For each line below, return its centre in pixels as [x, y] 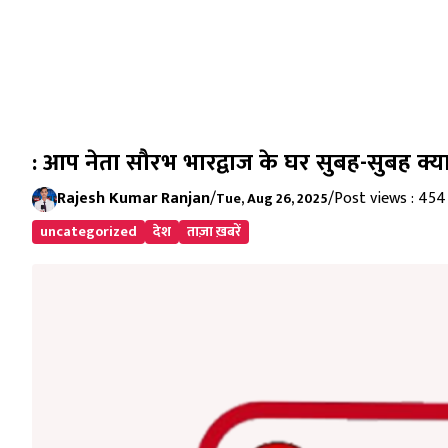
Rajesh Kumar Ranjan [133, 198]
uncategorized [88, 231]
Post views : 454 [390, 198]
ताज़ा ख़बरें [214, 231]
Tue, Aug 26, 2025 [272, 198]
